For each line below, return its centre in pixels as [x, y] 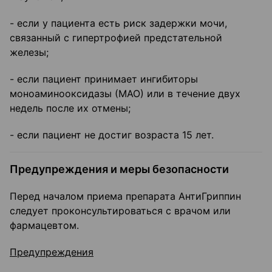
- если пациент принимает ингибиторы [104, 79]
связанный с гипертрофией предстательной [116, 38]
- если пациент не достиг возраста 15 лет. [112, 135]
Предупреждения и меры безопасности [119, 169]
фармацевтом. [44, 226]
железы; [29, 53]
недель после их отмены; [70, 108]
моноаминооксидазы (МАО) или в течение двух [125, 94]
